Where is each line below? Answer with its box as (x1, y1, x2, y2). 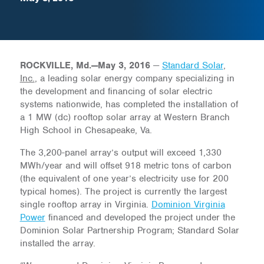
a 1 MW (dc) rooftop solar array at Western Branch (19, 111, 230, 123)
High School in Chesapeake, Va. (19, 124, 152, 136)
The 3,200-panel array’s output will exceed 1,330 (19, 147, 222, 159)
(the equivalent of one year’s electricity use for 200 (19, 173, 229, 184)
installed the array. (19, 237, 95, 249)
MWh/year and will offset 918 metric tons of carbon (19, 160, 232, 171)
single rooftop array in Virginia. (19, 199, 151, 210)
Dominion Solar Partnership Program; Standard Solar (19, 225, 239, 236)
